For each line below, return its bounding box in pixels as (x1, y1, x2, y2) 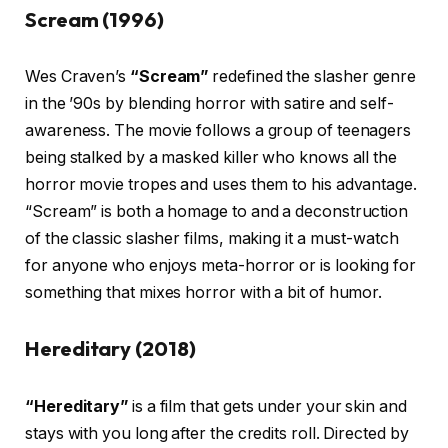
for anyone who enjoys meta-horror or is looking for (25, 256, 416, 276)
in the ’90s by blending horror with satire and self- (25, 94, 394, 114)
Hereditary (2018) (25, 335, 196, 361)
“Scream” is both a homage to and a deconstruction (25, 202, 409, 222)
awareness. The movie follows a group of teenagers (25, 121, 412, 141)
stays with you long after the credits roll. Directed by (25, 423, 409, 443)
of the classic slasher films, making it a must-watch (25, 229, 399, 249)
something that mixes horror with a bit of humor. (25, 283, 383, 303)
